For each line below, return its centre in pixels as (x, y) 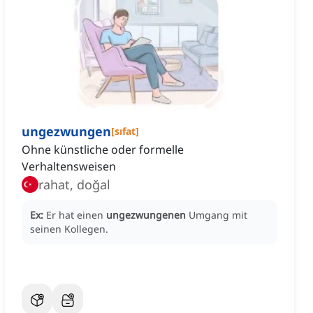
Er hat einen (76, 215)
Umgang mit (218, 215)
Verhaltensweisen (69, 167)
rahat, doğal (74, 185)
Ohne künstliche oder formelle (103, 150)
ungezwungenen (146, 215)
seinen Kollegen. (69, 229)
